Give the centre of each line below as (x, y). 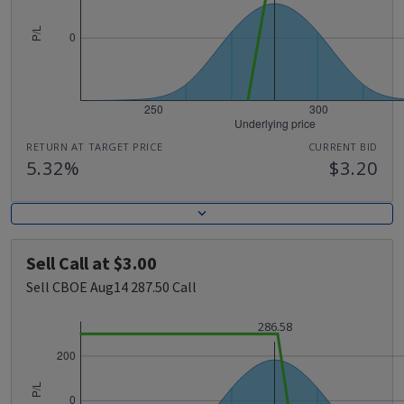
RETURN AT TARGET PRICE (95, 146)
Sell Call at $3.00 (92, 263)
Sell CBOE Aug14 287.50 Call (111, 287)
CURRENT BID (343, 146)
